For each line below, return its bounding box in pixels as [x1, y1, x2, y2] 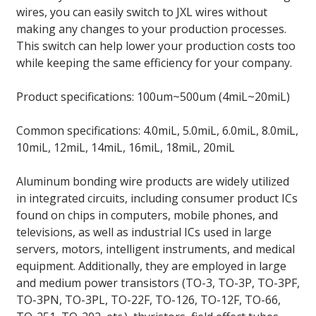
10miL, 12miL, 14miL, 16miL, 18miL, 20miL [16, 139, 235, 155]
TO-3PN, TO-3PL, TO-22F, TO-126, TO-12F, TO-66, [16, 291, 281, 308]
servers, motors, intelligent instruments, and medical [16, 241, 295, 257]
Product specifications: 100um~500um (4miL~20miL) [16, 88, 290, 104]
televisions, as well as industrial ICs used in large [16, 224, 272, 240]
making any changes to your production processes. [16, 20, 286, 37]
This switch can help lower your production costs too [16, 37, 296, 54]
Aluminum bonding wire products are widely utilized [16, 173, 289, 189]
